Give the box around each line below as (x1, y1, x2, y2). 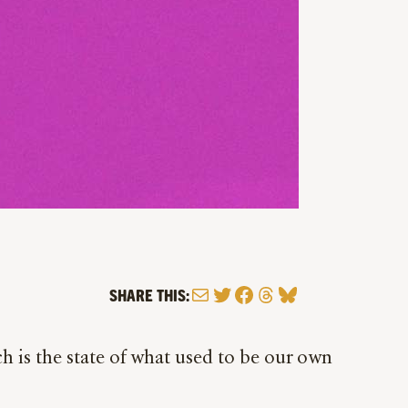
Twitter (210, 280, 269, 308)
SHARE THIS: (109, 283, 189, 305)
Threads (254, 280, 319, 308)
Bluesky (276, 280, 340, 308)
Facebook (232, 280, 310, 308)
